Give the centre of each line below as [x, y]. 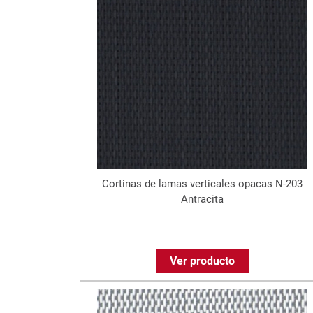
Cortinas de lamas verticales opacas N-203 [202, 183]
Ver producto [202, 261]
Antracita [202, 199]
